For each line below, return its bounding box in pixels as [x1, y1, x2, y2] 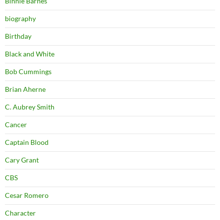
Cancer [5, 120, 27, 129]
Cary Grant [5, 156, 39, 165]
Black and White [5, 50, 55, 58]
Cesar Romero [5, 191, 49, 200]
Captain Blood [5, 138, 49, 147]
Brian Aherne [5, 85, 46, 94]
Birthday [5, 32, 31, 41]
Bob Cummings [5, 67, 52, 76]
